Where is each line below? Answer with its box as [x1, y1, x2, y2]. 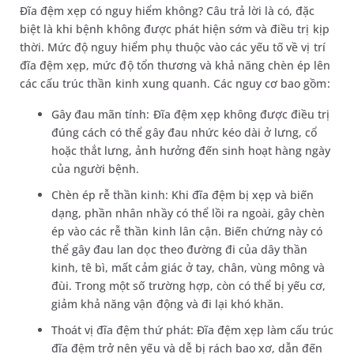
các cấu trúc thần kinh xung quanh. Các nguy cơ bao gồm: [20, 76, 333, 92]
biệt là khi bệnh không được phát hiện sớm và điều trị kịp [20, 21, 330, 37]
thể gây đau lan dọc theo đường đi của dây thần [51, 242, 308, 258]
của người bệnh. [51, 161, 140, 177]
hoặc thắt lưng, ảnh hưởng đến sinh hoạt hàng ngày [51, 143, 331, 159]
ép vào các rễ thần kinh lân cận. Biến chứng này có [51, 224, 323, 239]
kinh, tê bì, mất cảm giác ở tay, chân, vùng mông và [51, 260, 326, 276]
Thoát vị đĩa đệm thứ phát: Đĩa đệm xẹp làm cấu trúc [51, 322, 334, 338]
